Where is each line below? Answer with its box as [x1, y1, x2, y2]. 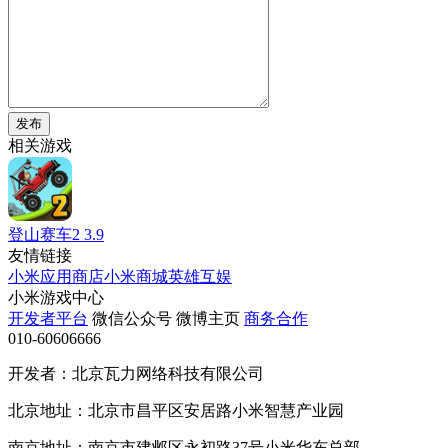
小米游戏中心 [8, 288, 104, 306]
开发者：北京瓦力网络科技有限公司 [8, 364, 264, 382]
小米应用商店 [8, 267, 104, 285]
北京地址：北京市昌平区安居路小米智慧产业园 [8, 401, 344, 419]
